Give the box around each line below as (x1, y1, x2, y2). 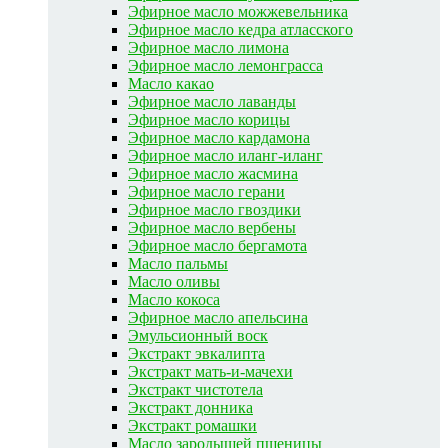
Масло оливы (128, 272, 220, 290)
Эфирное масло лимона (128, 38, 289, 56)
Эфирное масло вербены (128, 218, 296, 236)
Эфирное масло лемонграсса (128, 56, 323, 74)
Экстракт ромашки (128, 416, 257, 434)
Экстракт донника (128, 398, 253, 416)
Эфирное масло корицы (128, 110, 290, 128)
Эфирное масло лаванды (128, 92, 296, 110)
